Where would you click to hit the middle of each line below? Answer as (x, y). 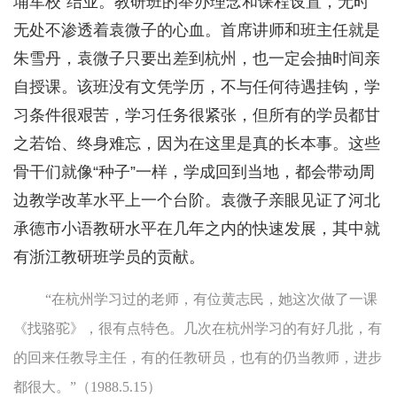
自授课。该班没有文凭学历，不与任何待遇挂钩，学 (197, 87)
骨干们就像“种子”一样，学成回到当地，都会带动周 (194, 172)
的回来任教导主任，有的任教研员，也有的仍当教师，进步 (198, 358)
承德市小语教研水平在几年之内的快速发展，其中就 (197, 229)
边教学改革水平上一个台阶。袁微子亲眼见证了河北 (197, 201)
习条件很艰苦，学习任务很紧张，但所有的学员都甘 (197, 116)
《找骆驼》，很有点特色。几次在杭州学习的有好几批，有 (198, 329)
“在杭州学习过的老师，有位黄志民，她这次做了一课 (211, 300)
